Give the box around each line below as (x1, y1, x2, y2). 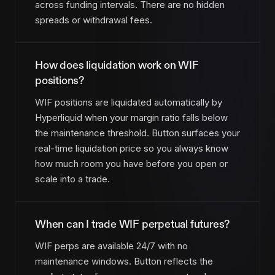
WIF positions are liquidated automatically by (35, 96, 222, 108)
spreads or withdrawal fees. (35, 14, 152, 26)
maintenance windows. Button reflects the (35, 255, 213, 267)
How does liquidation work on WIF (35, 58, 199, 73)
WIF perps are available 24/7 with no (35, 239, 188, 252)
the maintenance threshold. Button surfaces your (35, 126, 240, 139)
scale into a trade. (35, 172, 110, 185)
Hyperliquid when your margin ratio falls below (35, 111, 228, 123)
